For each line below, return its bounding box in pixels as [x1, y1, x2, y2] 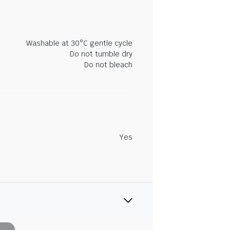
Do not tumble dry [70, 49, 132, 59]
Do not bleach [84, 60, 132, 69]
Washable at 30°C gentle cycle [26, 39, 132, 48]
